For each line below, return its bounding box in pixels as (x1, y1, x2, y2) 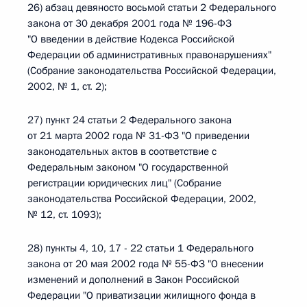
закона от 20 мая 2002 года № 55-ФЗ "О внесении (27, 257, 264, 271)
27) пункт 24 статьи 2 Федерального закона (27, 113, 232, 127)
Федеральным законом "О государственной (27, 160, 228, 174)
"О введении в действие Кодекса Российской (27, 32, 234, 46)
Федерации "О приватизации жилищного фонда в (27, 288, 256, 302)
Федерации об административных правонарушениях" (27, 48, 271, 62)
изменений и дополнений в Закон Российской (27, 273, 239, 286)
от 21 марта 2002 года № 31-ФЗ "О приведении (27, 129, 249, 143)
